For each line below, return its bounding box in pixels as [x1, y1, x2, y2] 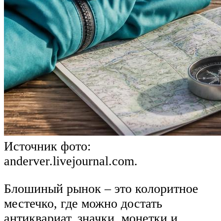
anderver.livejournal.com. [4, 154, 138, 169]
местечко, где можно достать [4, 196, 162, 211]
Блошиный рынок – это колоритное [4, 182, 198, 196]
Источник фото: [4, 139, 91, 154]
